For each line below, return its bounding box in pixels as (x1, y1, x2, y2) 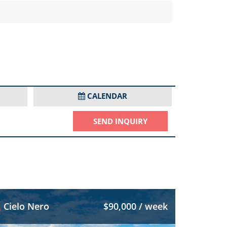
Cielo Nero (4, 200, 49, 212)
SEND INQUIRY (93, 116, 147, 126)
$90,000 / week (103, 200, 168, 212)
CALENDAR (87, 91, 127, 101)
